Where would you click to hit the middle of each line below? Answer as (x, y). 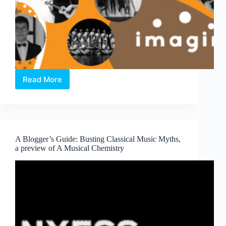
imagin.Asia (63, 83)
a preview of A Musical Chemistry (70, 148)
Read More (42, 79)
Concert (56, 93)
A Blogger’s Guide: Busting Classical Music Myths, (98, 139)
